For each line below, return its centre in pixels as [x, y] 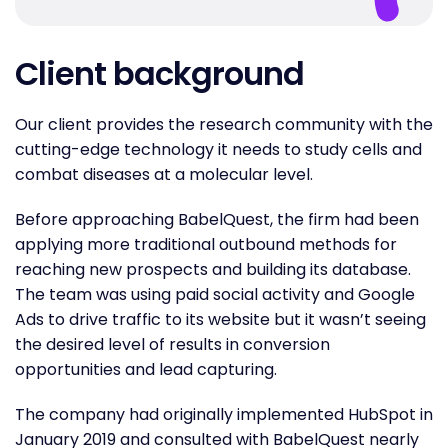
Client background [159, 73]
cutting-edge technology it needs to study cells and [218, 149]
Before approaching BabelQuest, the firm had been [217, 219]
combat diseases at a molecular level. [164, 174]
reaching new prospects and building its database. [213, 269]
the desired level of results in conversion [172, 344]
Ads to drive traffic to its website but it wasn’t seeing [220, 319]
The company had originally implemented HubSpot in [224, 414]
